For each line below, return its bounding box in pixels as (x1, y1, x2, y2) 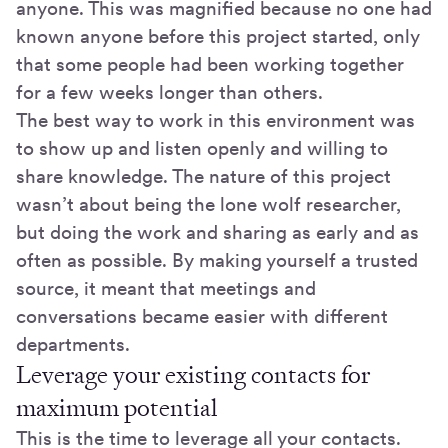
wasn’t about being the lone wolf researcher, (16, 192, 401, 216)
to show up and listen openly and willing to (16, 136, 388, 160)
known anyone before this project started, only (16, 24, 420, 48)
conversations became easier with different (16, 304, 388, 328)
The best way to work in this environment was (16, 108, 415, 132)
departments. (16, 332, 130, 356)
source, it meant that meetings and (16, 276, 316, 300)
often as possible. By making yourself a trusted (16, 248, 418, 272)
